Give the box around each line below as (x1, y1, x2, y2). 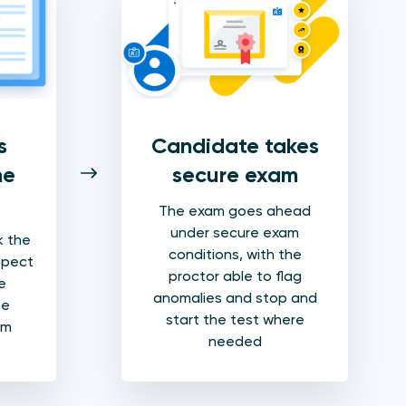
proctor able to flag (168, 267, 302, 285)
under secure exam (170, 224, 299, 242)
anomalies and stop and (152, 289, 317, 307)
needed (208, 333, 262, 351)
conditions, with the (168, 246, 302, 264)
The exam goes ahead (159, 202, 311, 220)
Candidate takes (150, 132, 319, 159)
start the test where (165, 311, 304, 329)
